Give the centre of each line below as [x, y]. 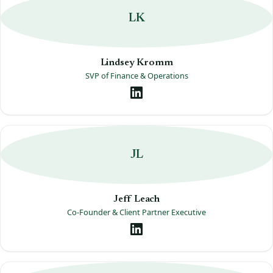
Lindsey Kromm [136, 62]
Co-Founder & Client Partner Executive [136, 212]
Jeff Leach [136, 199]
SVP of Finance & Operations [136, 75]
